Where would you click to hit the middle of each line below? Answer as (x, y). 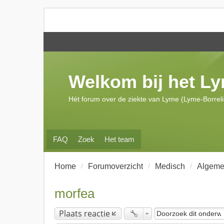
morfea (74, 193)
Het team (119, 139)
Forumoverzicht (115, 166)
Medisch (170, 166)
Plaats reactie (84, 213)
